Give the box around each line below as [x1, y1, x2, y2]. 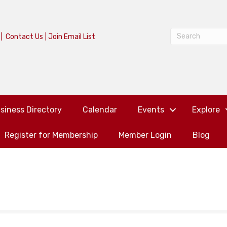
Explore [192, 104, 220, 115]
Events [137, 104, 164, 115]
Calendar [82, 104, 117, 115]
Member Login [118, 130, 172, 140]
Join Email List [48, 32, 95, 41]
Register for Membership [4, 130, 98, 140]
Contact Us [5, 32, 43, 41]
